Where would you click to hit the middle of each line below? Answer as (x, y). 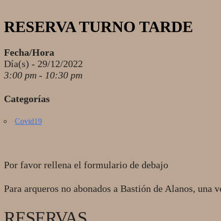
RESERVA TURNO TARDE (98, 27)
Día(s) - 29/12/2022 (43, 63)
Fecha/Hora (29, 52)
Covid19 (28, 121)
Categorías (27, 98)
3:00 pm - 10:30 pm (43, 75)
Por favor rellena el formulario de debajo (86, 165)
